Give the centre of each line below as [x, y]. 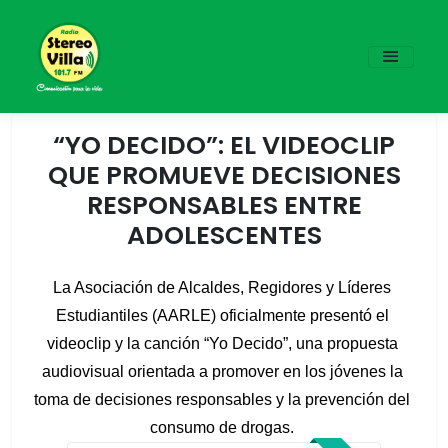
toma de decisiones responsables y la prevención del [222, 399]
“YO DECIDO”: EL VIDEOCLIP [224, 145]
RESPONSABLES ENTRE [224, 205]
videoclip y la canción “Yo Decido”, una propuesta [222, 343]
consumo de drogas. [224, 427]
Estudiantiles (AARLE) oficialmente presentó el [222, 315]
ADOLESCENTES [224, 235]
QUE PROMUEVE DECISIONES [224, 175]
